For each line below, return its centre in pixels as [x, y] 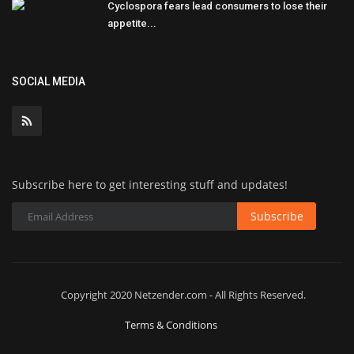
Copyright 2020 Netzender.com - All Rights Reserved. [183, 295]
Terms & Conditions [171, 325]
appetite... [132, 23]
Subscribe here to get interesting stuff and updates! [150, 185]
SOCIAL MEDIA [49, 81]
